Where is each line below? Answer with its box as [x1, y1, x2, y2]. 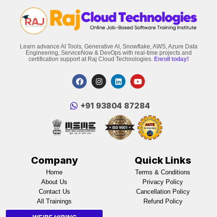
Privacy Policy [142, 178, 183, 186]
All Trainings [37, 198, 72, 205]
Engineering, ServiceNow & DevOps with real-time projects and [25, 49, 192, 57]
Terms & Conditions [135, 169, 190, 176]
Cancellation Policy [136, 188, 190, 196]
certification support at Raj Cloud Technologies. [28, 56, 154, 63]
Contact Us [38, 188, 70, 196]
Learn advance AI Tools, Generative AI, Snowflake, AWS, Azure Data [19, 43, 198, 50]
